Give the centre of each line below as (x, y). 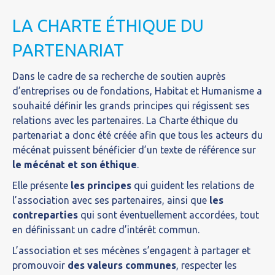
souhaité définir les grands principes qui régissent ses (131, 106)
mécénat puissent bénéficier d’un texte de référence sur (134, 150)
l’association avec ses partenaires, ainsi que (111, 200)
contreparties (45, 215)
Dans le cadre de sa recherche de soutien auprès (119, 76)
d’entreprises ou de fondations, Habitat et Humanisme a (137, 91)
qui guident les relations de (193, 185)
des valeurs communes (122, 265)
